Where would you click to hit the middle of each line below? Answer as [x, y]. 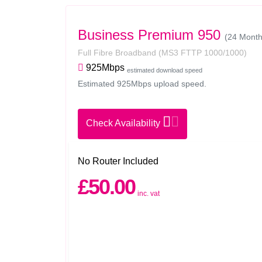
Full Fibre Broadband [118, 53]
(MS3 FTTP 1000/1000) [203, 53]
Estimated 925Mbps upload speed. [142, 84]
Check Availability [124, 123]
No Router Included [118, 161]
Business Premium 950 [149, 35]
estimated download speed [165, 70]
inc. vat [149, 194]
